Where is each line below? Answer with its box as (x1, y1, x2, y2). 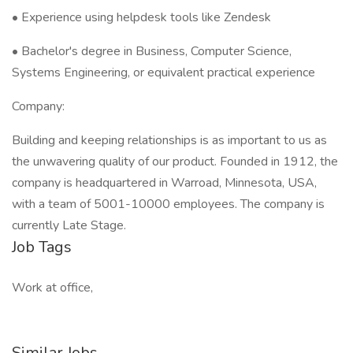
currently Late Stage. (12, 217, 126, 234)
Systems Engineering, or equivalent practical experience (12, 64, 315, 81)
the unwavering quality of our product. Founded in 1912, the (12, 153, 338, 170)
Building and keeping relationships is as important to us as (12, 132, 327, 149)
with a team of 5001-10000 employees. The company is (12, 195, 325, 213)
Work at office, (12, 279, 93, 296)
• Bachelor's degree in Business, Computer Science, (12, 43, 292, 60)
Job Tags (12, 236, 72, 258)
